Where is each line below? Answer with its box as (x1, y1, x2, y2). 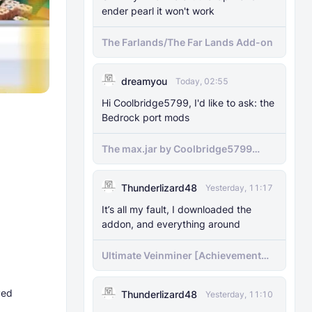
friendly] (102, 263, 143, 274)
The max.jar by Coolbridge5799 (102, 143, 252, 155)
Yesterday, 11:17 (205, 182, 273, 193)
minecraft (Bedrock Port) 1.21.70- (102, 156, 264, 168)
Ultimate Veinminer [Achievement (102, 249, 261, 261)
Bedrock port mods (102, 111, 189, 123)
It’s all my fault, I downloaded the (102, 203, 251, 215)
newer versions (102, 169, 175, 181)
